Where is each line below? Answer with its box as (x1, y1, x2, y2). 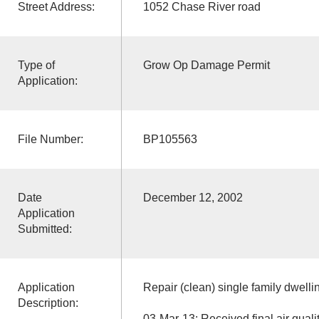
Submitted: (17, 222, 72, 235)
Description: (17, 296, 78, 309)
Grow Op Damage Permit (142, 58, 270, 71)
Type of (17, 58, 55, 71)
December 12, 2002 (142, 191, 243, 204)
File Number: (17, 132, 83, 145)
